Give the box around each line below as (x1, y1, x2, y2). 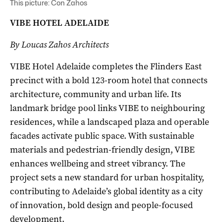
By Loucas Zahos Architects (10, 38, 109, 51)
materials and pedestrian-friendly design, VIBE (10, 143, 195, 156)
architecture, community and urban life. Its (10, 88, 181, 100)
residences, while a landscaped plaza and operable (10, 115, 209, 128)
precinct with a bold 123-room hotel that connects (10, 74, 208, 86)
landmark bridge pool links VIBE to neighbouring (10, 102, 205, 114)
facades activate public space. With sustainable (10, 129, 194, 142)
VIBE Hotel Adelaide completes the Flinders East (10, 60, 202, 72)
